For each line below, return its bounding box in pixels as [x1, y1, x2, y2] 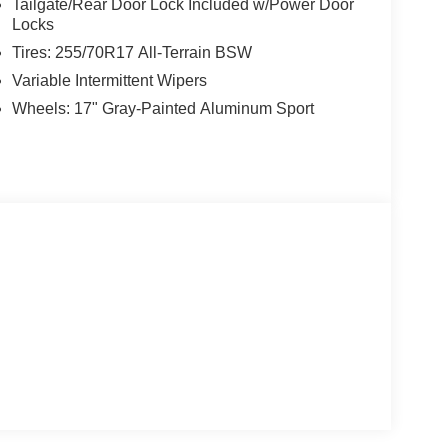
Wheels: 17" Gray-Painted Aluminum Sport [11, 99, 314, 117]
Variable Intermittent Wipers [11, 71, 207, 89]
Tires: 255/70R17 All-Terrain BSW [11, 43, 252, 61]
